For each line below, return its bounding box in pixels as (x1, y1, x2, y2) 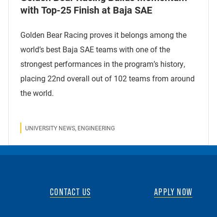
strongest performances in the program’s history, (20, 58, 186, 69)
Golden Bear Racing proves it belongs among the (20, 29, 187, 40)
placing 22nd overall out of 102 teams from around (20, 73, 195, 83)
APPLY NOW (154, 186, 192, 197)
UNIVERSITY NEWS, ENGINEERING (25, 124, 115, 132)
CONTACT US (50, 186, 91, 197)
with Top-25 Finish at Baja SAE (20, 3, 155, 16)
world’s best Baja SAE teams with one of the (20, 44, 170, 54)
